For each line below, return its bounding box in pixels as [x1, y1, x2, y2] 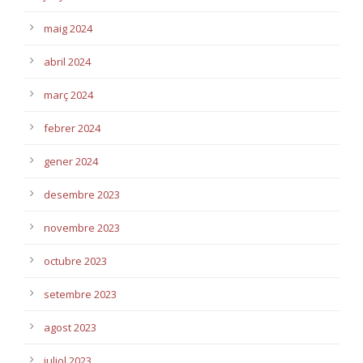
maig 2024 [44, 21, 92, 36]
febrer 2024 [44, 121, 100, 136]
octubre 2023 [44, 254, 107, 269]
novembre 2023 [44, 220, 120, 236]
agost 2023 [44, 320, 96, 335]
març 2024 [44, 88, 93, 103]
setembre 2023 [44, 287, 117, 302]
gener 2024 [44, 154, 98, 169]
